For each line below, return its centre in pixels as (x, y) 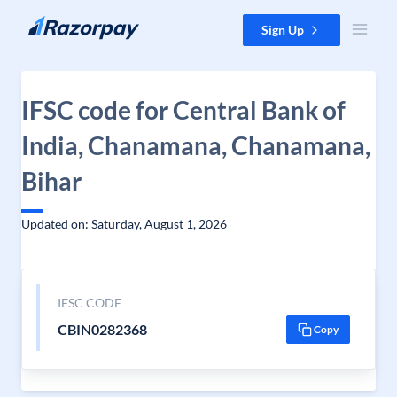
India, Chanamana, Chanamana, (196, 145)
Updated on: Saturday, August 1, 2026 (124, 224)
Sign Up (283, 30)
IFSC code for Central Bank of (183, 110)
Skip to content (56, 23)
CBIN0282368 (102, 329)
